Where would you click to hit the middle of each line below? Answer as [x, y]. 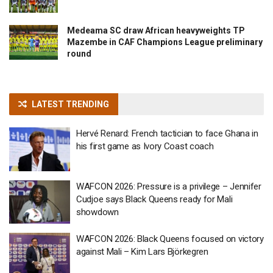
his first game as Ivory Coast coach [145, 147]
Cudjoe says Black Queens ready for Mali [154, 199]
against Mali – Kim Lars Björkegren [142, 252]
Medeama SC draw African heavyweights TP [156, 31]
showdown [97, 212]
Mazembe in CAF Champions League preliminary [165, 42]
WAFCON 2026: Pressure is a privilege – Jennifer [169, 186]
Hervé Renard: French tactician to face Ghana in [167, 134]
